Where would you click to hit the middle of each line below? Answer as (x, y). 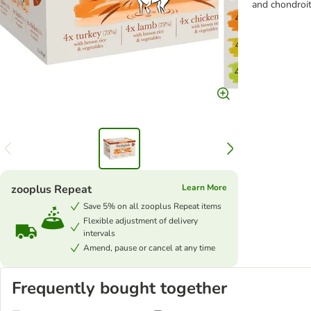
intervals (99, 233)
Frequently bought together (119, 288)
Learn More (204, 187)
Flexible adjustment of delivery (141, 221)
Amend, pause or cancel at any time (149, 248)
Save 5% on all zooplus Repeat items (152, 206)
